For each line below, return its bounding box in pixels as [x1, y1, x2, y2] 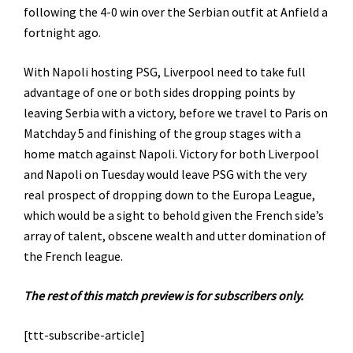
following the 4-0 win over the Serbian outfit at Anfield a [24, 3, 328, 20]
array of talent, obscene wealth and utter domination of [24, 227, 326, 243]
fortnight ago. [24, 24, 101, 40]
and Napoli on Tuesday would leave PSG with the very [24, 165, 307, 182]
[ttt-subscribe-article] [24, 326, 145, 343]
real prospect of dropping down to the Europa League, [24, 186, 315, 203]
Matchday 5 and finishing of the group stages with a [24, 124, 301, 141]
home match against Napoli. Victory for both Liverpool [24, 145, 319, 162]
